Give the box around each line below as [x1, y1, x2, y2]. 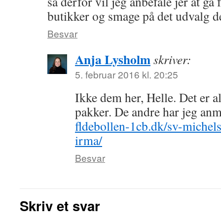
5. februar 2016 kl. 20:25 [75, 68, 178, 81]
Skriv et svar [20, 196, 100, 215]
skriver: [153, 51, 191, 68]
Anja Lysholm [75, 50, 150, 69]
